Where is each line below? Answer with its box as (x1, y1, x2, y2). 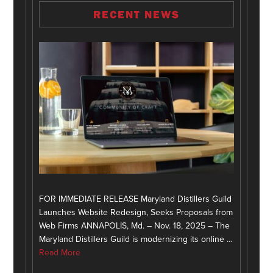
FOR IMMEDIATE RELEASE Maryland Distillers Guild (39, 193, 232, 204)
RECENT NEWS (93, 7, 180, 21)
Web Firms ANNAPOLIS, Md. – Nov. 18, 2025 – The (39, 220, 230, 231)
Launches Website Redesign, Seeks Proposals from (39, 207, 233, 218)
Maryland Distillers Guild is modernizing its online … (39, 233, 233, 244)
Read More (39, 247, 81, 258)
